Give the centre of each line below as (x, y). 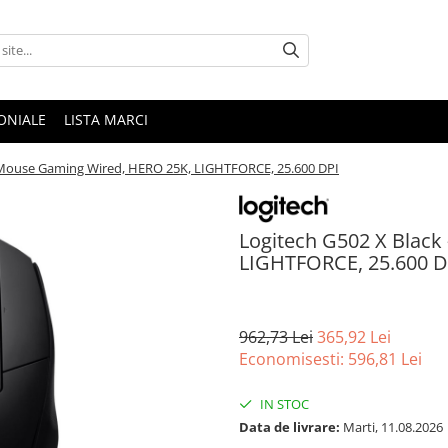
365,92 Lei (354, 336)
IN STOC (283, 403)
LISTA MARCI (106, 119)
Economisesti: (293, 358)
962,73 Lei (276, 336)
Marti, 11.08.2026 (391, 426)
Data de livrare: (289, 426)
